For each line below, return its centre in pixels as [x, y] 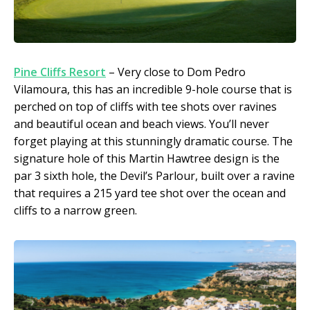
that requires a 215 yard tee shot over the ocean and [150, 193]
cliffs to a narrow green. [75, 210]
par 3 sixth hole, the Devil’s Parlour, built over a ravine [154, 175]
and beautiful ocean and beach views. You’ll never [142, 124]
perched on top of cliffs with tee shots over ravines [145, 106]
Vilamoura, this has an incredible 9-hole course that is [153, 89]
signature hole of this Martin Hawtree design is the [147, 158]
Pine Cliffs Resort [60, 72]
